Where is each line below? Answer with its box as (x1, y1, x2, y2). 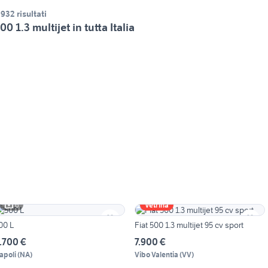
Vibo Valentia (134, 250, 178, 260)
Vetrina (144, 200, 169, 210)
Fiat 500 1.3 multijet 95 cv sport (134, 220, 243, 231)
